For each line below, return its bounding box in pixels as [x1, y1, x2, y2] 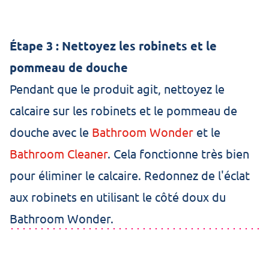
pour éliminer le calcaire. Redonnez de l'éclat [10, 168, 250, 183]
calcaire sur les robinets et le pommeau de [10, 103, 237, 118]
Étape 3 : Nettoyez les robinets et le [10, 38, 217, 53]
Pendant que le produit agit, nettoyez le [10, 81, 225, 96]
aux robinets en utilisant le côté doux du [10, 189, 226, 204]
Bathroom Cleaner [10, 146, 107, 161]
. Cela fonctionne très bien [107, 146, 249, 161]
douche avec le [10, 124, 92, 139]
